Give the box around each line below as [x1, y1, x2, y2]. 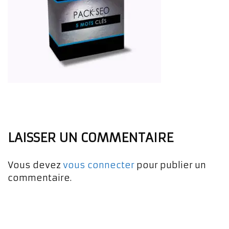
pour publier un [134, 159, 206, 171]
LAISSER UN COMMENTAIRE [8, 130, 173, 146]
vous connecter [63, 159, 134, 171]
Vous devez [8, 159, 63, 171]
